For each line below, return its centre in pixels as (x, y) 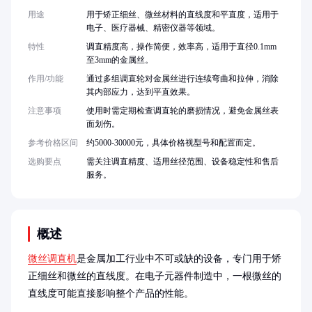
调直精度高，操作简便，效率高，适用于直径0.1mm (181, 47)
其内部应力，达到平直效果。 (141, 92)
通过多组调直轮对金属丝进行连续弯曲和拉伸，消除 (182, 79)
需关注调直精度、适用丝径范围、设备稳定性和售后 (182, 162)
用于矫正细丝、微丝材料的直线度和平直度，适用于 (182, 15)
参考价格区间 (53, 143)
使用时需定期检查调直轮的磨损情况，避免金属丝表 (182, 111)
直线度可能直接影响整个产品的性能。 (111, 294)
